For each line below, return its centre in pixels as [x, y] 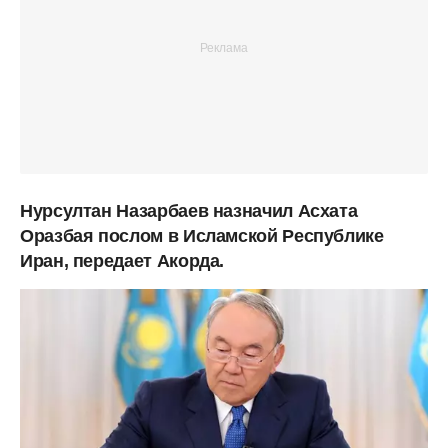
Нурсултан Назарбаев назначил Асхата [189, 210]
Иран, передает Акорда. [122, 260]
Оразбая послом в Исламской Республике [202, 235]
